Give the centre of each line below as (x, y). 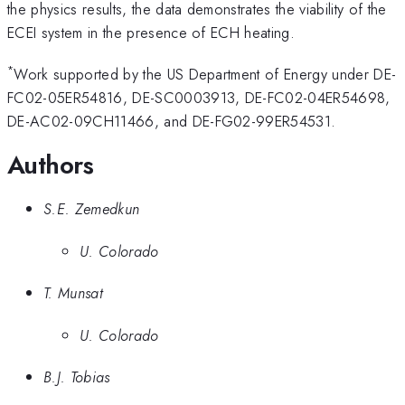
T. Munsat (73, 293)
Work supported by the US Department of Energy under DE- (205, 75)
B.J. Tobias (77, 377)
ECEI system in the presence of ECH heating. (151, 32)
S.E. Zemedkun (92, 209)
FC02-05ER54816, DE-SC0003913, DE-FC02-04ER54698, (199, 98)
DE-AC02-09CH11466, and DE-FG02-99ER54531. (172, 122)
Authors (51, 165)
